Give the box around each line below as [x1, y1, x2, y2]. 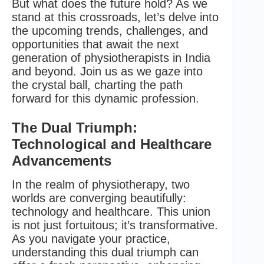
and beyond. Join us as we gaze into [12, 65, 203, 78]
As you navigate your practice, [12, 232, 170, 245]
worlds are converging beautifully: [12, 191, 186, 204]
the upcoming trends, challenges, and [12, 24, 208, 38]
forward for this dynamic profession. [12, 92, 199, 105]
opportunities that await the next [12, 38, 179, 51]
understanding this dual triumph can [12, 245, 199, 259]
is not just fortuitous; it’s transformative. [12, 218, 218, 232]
